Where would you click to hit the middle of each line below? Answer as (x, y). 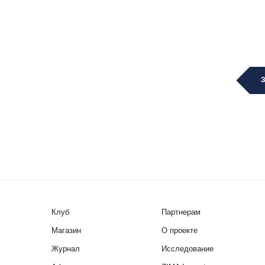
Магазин (66, 230)
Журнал (66, 249)
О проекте (180, 230)
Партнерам (181, 212)
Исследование (188, 249)
